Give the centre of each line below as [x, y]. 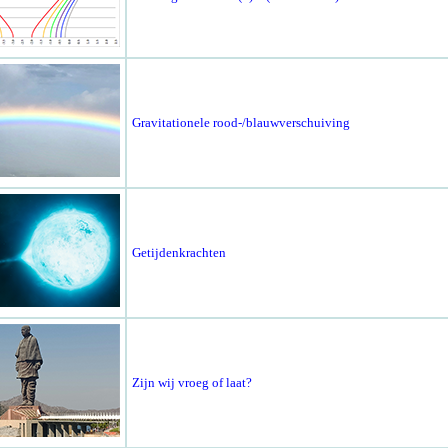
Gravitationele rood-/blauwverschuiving [240, 123]
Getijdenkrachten [178, 253]
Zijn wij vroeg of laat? [191, 383]
